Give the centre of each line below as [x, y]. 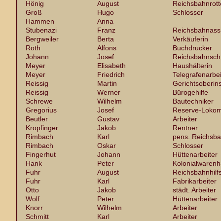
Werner [109, 92]
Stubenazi [41, 30]
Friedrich [111, 74]
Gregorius [41, 110]
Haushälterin [192, 66]
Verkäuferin [190, 39]
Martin [107, 83]
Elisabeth [111, 66]
